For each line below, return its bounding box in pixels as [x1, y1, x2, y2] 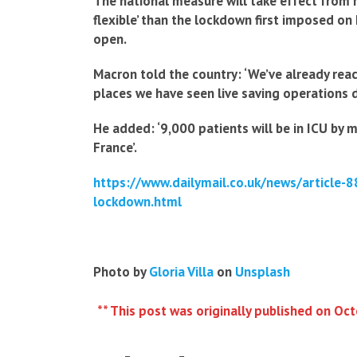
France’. [93, 139, 137, 156]
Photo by [93, 263, 149, 280]
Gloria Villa [149, 263, 214, 280]
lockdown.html [93, 193, 182, 210]
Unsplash [235, 263, 290, 280]
